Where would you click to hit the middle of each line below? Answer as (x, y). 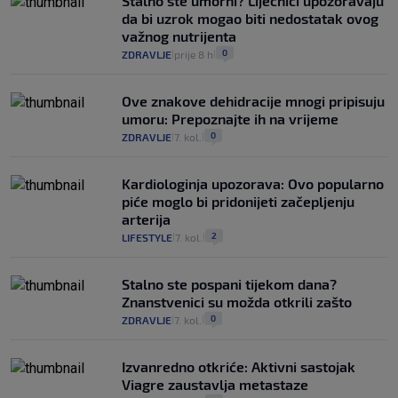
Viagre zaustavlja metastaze (215, 385)
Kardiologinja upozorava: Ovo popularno (253, 184)
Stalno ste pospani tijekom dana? (229, 284)
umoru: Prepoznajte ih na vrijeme (230, 119)
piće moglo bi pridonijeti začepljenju (238, 202)
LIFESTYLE (147, 238)
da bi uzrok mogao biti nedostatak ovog (250, 19)
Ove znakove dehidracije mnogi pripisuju (253, 101)
